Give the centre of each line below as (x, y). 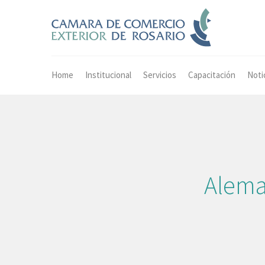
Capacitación (212, 75)
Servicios (160, 75)
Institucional (108, 75)
